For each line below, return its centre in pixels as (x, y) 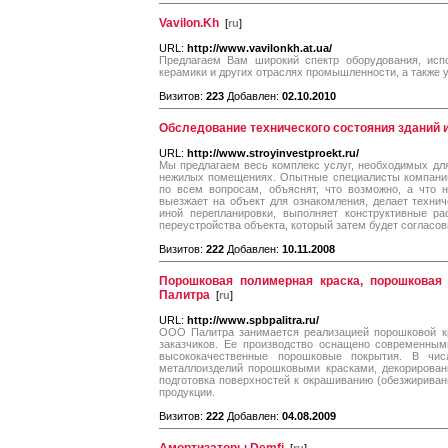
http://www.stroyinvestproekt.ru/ (273, 153)
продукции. (187, 392)
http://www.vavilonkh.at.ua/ (259, 48)
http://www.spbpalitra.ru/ (253, 320)
